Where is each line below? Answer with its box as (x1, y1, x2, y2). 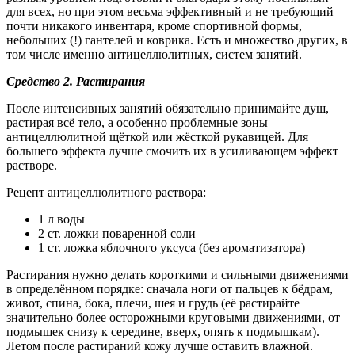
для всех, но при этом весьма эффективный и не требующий (6, 4, 334, 18)
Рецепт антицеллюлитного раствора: (6, 185, 206, 199)
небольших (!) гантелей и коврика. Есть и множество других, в (6, 32, 348, 47)
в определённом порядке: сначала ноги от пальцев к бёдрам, (6, 281, 333, 296)
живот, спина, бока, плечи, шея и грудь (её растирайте (6, 296, 300, 310)
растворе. (6, 158, 57, 172)
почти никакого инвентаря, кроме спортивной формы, (6, 18, 302, 32)
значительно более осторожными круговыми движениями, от (6, 310, 340, 324)
